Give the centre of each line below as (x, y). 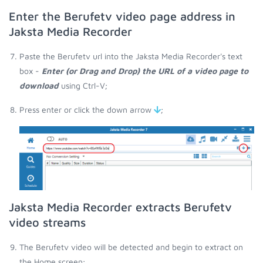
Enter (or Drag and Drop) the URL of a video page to (145, 71)
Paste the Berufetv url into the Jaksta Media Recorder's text (131, 56)
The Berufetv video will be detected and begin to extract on (131, 247)
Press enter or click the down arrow (87, 110)
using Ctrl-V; (83, 86)
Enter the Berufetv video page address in (122, 16)
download (39, 86)
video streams (47, 222)
